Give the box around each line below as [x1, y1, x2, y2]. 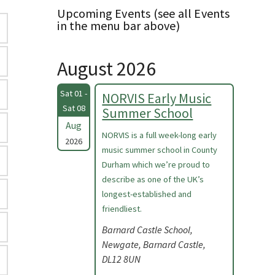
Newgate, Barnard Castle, [102, 238, 206, 250]
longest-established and [102, 188, 192, 199]
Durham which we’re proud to [102, 159, 211, 170]
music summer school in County [102, 144, 218, 155]
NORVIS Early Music [102, 90, 212, 107]
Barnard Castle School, [102, 223, 193, 236]
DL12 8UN [102, 253, 141, 265]
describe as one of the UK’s [102, 174, 204, 185]
